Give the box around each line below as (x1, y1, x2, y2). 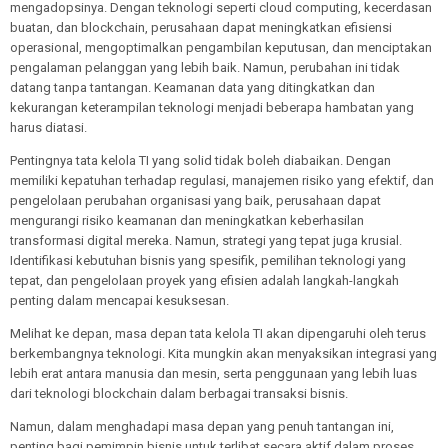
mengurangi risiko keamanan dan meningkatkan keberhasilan (10, 213, 364, 228)
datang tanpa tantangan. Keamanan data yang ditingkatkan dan (10, 80, 375, 95)
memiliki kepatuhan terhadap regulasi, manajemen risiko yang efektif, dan (10, 173, 434, 188)
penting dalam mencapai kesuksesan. (10, 293, 229, 308)
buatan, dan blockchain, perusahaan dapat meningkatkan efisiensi (10, 20, 392, 35)
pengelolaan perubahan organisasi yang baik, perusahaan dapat (10, 193, 381, 208)
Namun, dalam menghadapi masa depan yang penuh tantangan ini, (10, 419, 394, 434)
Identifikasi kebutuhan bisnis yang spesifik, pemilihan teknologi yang (10, 253, 406, 268)
